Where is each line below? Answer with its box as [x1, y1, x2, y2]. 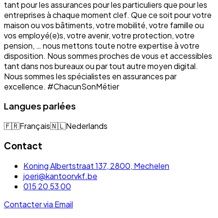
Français [19, 121, 50, 131]
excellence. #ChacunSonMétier [4, 81, 119, 91]
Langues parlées [4, 100, 76, 112]
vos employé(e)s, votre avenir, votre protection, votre [4, 30, 195, 40]
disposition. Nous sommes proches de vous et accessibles [4, 50, 212, 61]
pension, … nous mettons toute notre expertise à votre [4, 40, 200, 51]
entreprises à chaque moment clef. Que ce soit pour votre [4, 9, 212, 20]
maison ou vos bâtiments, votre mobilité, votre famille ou [4, 19, 204, 30]
